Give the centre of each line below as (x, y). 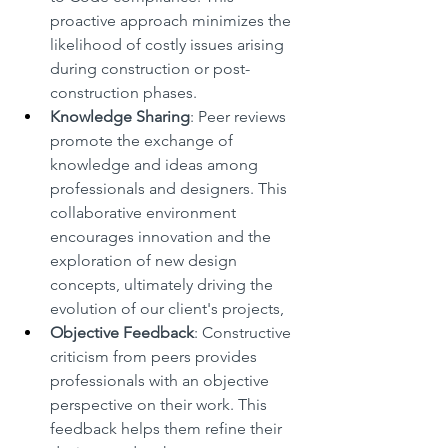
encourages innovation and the (162, 236)
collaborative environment (145, 212)
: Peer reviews (240, 116)
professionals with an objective (161, 380)
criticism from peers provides (155, 356)
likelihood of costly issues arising (169, 44)
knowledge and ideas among (156, 164)
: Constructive (244, 332)
